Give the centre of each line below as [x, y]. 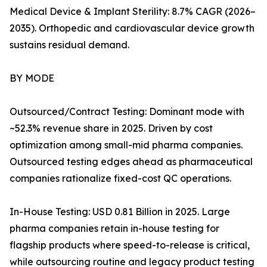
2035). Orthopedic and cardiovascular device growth [132, 28]
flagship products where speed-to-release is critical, [130, 245]
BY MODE [32, 78]
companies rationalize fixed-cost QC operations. [120, 178]
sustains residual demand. [69, 45]
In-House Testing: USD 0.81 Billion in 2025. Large [120, 212]
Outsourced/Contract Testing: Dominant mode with [127, 112]
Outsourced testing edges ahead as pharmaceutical [131, 162]
